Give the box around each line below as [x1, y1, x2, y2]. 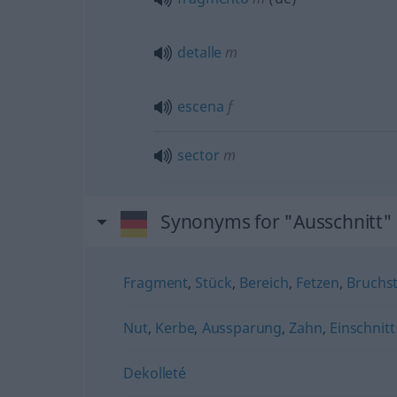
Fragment [123, 272, 189, 292]
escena [177, 96, 224, 116]
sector [177, 144, 220, 165]
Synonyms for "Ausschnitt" [160, 208, 393, 234]
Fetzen [296, 272, 340, 292]
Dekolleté [123, 362, 186, 383]
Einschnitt [330, 317, 395, 338]
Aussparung [201, 317, 283, 338]
